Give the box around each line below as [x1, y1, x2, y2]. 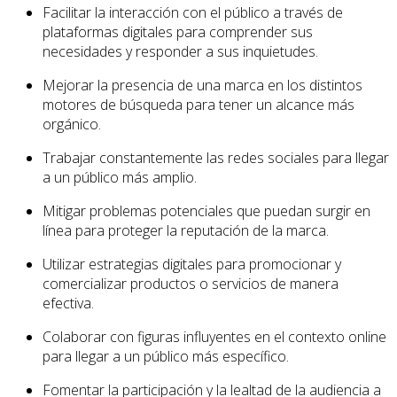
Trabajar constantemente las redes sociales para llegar [43, 147, 389, 167]
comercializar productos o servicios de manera [43, 273, 339, 293]
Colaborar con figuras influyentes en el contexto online [43, 326, 386, 346]
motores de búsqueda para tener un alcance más [43, 94, 354, 114]
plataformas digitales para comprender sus [43, 21, 313, 42]
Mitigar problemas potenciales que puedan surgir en [43, 200, 370, 221]
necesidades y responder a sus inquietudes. [43, 41, 318, 61]
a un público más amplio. [43, 167, 197, 187]
